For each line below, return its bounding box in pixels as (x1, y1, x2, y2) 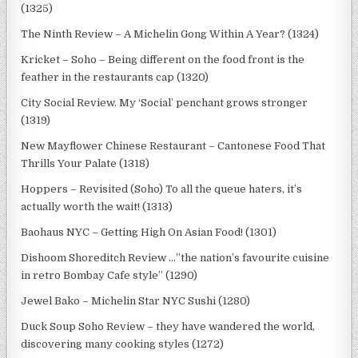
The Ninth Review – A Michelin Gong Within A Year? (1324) (21, 27, 320, 40)
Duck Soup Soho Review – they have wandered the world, (21, 320, 316, 332)
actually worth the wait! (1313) (21, 200, 173, 213)
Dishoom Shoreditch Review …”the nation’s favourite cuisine (21, 251, 330, 264)
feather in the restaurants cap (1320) (21, 70, 209, 83)
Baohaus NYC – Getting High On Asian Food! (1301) (21, 225, 277, 238)
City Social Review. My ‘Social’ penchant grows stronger (21, 96, 308, 109)
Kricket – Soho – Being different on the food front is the (21, 53, 305, 66)
